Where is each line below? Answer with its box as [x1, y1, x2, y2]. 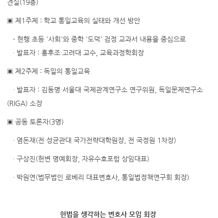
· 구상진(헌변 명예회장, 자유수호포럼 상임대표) [6, 155, 149, 163]
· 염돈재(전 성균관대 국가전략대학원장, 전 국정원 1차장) [6, 136, 176, 144]
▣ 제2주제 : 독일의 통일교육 [6, 67, 90, 75]
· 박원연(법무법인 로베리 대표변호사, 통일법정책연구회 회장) [6, 173, 189, 181]
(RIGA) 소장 [6, 99, 42, 107]
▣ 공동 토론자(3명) [6, 118, 64, 126]
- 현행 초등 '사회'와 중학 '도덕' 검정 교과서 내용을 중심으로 [6, 35, 188, 43]
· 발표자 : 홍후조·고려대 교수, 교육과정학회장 [6, 49, 144, 56]
